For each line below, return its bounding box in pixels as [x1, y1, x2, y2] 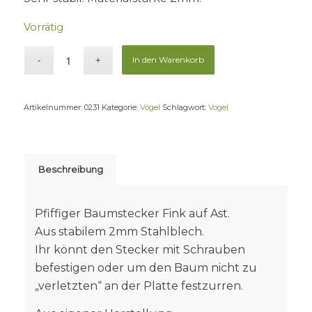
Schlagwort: [162, 102, 208, 112]
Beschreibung [38, 163, 103, 175]
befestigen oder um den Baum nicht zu [34, 261, 257, 275]
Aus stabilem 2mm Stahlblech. [34, 225, 204, 239]
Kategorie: [101, 102, 140, 112]
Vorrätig [23, 21, 63, 34]
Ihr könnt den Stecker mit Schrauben [34, 243, 245, 257]
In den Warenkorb [132, 54, 205, 65]
